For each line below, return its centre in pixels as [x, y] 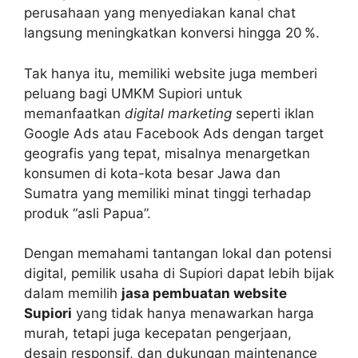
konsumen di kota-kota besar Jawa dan [152, 173]
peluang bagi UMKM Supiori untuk [133, 93]
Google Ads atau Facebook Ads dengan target [174, 133]
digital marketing [178, 113]
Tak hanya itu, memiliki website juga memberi [171, 73]
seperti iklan [273, 113]
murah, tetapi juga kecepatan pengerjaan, [158, 334]
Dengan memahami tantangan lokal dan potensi [178, 254]
